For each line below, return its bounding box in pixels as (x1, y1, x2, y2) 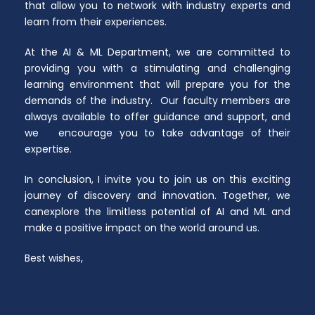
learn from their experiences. (25, 15, 167, 30)
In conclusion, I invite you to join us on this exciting (25, 172, 290, 187)
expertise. (25, 142, 72, 157)
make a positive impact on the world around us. (25, 221, 259, 236)
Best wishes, (25, 251, 83, 266)
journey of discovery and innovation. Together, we (25, 188, 290, 203)
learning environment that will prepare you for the (25, 77, 290, 92)
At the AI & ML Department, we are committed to (25, 45, 290, 60)
